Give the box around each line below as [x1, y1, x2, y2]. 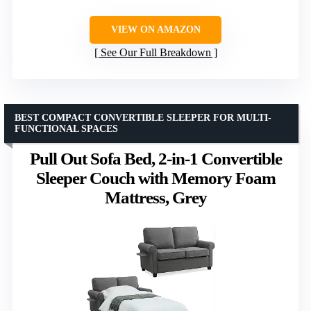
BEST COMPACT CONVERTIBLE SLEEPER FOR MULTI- [15, 112, 271, 124]
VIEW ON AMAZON [110, 24, 201, 35]
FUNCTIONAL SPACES [15, 124, 118, 135]
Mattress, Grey [104, 188, 207, 208]
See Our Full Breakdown [100, 47, 211, 59]
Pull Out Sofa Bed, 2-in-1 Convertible [29, 149, 282, 169]
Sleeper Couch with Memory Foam [35, 169, 276, 188]
